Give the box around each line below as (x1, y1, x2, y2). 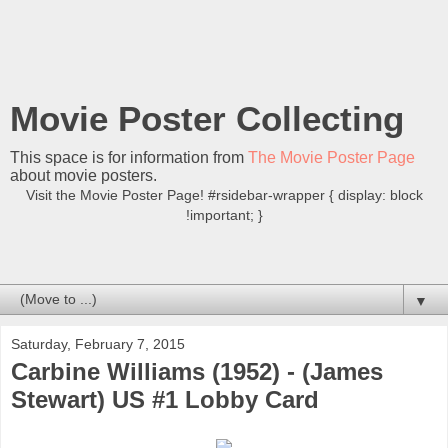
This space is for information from (10, 149, 248, 166)
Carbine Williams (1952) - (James (11, 357, 383, 385)
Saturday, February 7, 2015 (11, 335, 185, 352)
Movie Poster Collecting (10, 100, 404, 138)
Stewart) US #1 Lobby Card (11, 385, 319, 413)
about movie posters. (10, 167, 157, 184)
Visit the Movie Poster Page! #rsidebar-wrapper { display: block (25, 187, 423, 203)
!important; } (185, 207, 263, 223)
